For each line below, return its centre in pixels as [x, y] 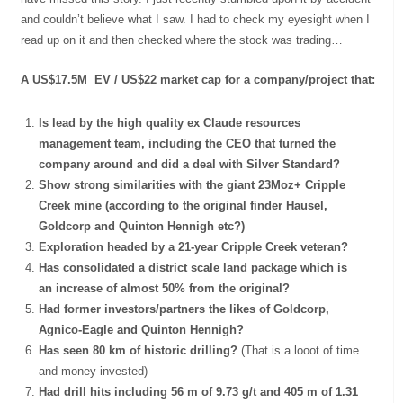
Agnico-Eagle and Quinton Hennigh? [142, 329]
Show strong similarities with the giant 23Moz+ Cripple [193, 184]
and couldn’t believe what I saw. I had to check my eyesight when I [196, 19]
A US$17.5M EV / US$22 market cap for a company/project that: [198, 79]
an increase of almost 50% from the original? [165, 288]
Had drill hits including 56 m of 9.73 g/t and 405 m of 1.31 [199, 391]
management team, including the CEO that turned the [188, 143]
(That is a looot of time [300, 350]
